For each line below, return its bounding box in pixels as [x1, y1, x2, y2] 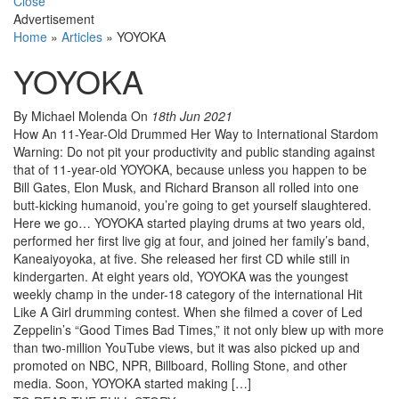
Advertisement [13, 10, 94, 28]
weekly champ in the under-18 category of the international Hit [13, 285, 362, 304]
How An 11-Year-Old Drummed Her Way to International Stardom [13, 125, 379, 143]
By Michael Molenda [13, 107, 131, 126]
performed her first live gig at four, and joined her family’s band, [13, 232, 370, 250]
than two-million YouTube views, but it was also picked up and [13, 338, 360, 357]
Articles [61, 28, 102, 46]
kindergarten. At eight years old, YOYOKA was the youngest [13, 267, 348, 286]
